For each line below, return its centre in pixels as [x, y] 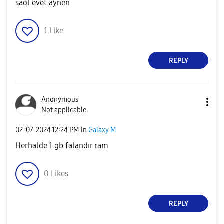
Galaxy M [102, 130]
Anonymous [60, 100]
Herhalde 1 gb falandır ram [62, 146]
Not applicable [64, 110]
